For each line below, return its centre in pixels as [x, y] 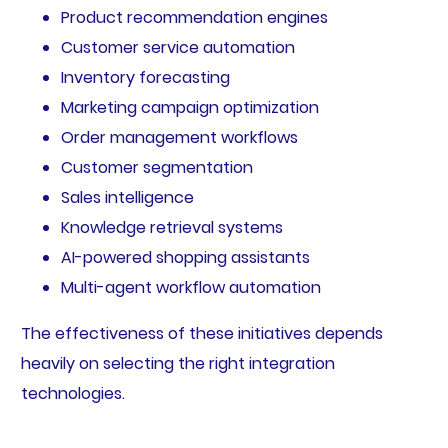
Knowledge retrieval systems [171, 227]
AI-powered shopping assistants [185, 257]
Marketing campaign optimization [189, 107]
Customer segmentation [156, 167]
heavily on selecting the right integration [177, 363]
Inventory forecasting [145, 77]
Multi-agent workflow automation [190, 287]
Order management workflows [179, 137]
